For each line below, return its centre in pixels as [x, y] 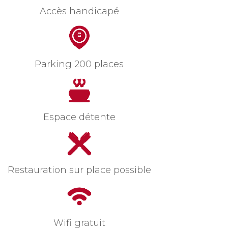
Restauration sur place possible [79, 170]
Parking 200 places [79, 64]
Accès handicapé [79, 11]
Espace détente [79, 117]
